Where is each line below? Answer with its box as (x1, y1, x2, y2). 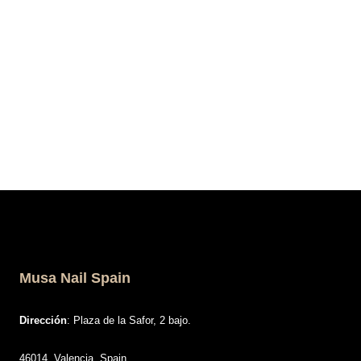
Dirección (19, 314, 67, 326)
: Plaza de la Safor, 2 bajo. (67, 314, 191, 326)
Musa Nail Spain (19, 270, 131, 286)
